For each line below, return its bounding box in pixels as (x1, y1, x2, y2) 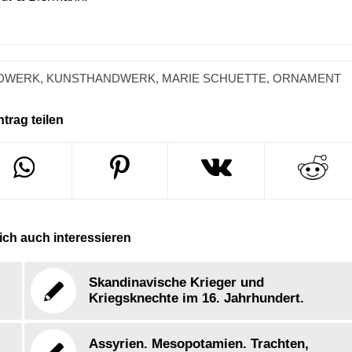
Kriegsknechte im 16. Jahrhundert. (89, 291, 305, 306)
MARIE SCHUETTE (162, 71, 267, 86)
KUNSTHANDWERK (46, 71, 156, 86)
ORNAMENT (273, 71, 342, 86)
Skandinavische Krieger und (89, 275, 265, 291)
